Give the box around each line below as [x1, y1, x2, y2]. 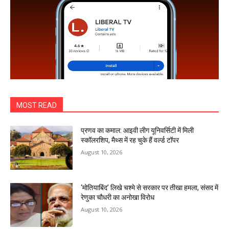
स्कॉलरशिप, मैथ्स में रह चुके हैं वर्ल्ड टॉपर [81, 136, 179, 145]
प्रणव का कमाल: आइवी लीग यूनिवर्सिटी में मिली [81, 126, 194, 135]
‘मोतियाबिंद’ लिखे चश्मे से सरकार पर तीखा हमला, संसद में [81, 183, 219, 192]
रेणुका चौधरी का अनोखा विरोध [81, 193, 155, 201]
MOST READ [16, 101, 57, 110]
